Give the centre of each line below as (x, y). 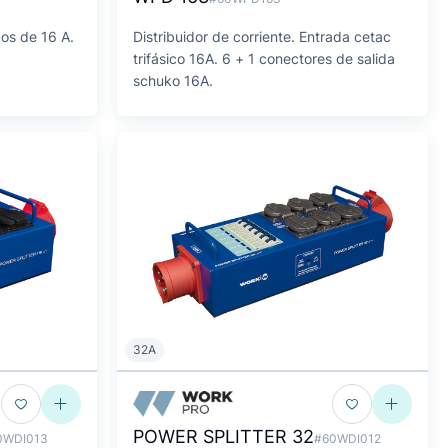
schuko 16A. (173, 80)
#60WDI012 (347, 438)
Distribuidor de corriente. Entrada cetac (262, 36)
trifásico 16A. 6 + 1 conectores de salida (264, 58)
